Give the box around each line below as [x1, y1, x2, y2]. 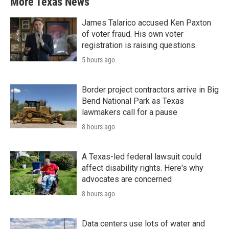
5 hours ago [82, 56, 115, 64]
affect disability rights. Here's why [82, 163, 203, 173]
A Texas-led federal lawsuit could [82, 152, 201, 162]
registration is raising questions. [82, 40, 197, 50]
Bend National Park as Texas [82, 96, 184, 106]
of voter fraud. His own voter [82, 29, 184, 39]
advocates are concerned [82, 174, 172, 184]
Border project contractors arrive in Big [82, 85, 219, 95]
